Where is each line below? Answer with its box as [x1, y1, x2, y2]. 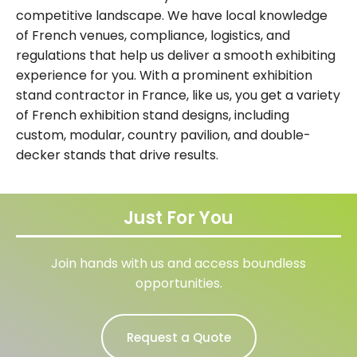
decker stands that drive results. [16, 146, 218, 165]
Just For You [124, 206, 233, 231]
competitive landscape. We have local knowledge [16, 6, 328, 25]
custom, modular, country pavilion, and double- [16, 126, 311, 145]
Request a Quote [126, 329, 231, 347]
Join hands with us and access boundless [51, 254, 306, 273]
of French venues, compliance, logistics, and [16, 26, 290, 45]
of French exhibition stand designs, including [16, 106, 289, 125]
